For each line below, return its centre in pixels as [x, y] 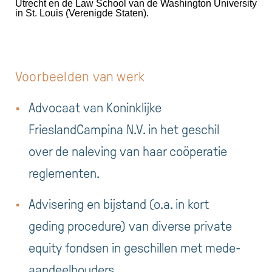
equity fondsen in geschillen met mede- [135, 248]
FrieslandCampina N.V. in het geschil [124, 130]
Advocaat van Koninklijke [95, 108]
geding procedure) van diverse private [130, 226]
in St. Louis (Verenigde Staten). [82, 13]
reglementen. [64, 174]
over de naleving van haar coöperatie [128, 152]
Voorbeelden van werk [80, 77]
